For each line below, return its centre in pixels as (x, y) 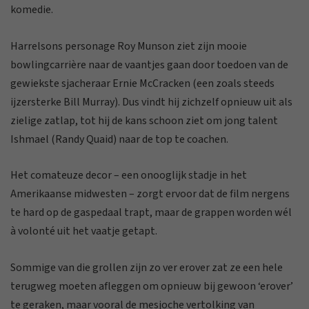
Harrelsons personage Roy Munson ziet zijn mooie (129, 46)
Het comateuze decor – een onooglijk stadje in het (129, 176)
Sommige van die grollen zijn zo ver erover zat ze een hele (147, 267)
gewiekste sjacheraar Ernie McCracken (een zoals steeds (142, 83)
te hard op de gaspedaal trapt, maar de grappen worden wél (151, 213)
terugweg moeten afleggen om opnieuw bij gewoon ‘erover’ (152, 286)
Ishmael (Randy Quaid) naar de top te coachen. (119, 139)
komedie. (32, 10)
